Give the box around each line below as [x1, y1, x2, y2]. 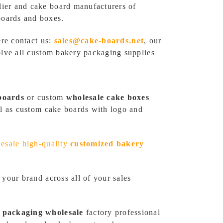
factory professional [83, 208, 161, 217]
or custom [24, 93, 66, 102]
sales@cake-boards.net [54, 36, 144, 45]
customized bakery [70, 139, 144, 148]
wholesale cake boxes [66, 93, 150, 102]
